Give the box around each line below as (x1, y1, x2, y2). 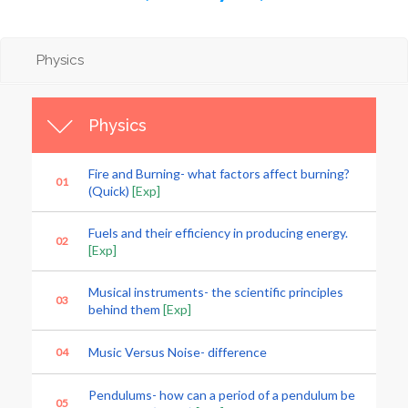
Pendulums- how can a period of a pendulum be (88, 387, 355, 403)
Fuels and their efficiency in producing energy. (88, 225, 348, 240)
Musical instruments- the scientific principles (88, 284, 343, 300)
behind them (88, 301, 163, 317)
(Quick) (88, 183, 132, 199)
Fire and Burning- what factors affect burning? (88, 166, 350, 181)
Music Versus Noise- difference (88, 344, 267, 360)
